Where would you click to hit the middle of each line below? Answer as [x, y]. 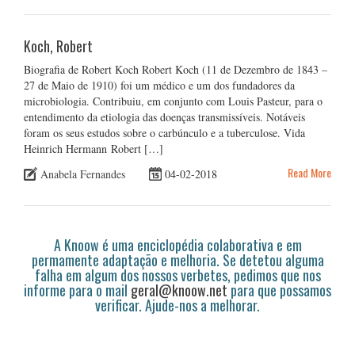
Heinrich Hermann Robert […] [94, 148]
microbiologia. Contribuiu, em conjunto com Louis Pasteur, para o [173, 101]
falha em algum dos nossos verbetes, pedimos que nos [177, 275]
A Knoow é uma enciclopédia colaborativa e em [177, 245]
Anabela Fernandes [83, 174]
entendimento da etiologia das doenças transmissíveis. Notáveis [164, 116]
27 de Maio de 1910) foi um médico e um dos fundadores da [159, 85]
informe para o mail [77, 290]
